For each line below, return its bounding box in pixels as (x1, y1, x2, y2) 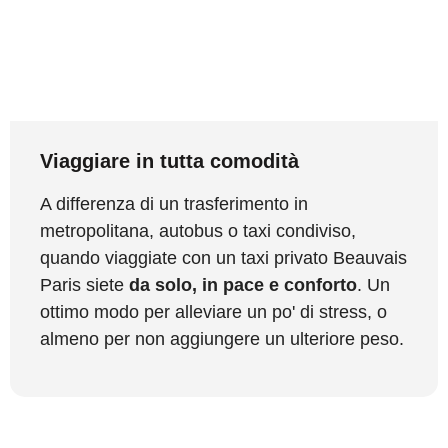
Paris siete (40, 274, 129, 295)
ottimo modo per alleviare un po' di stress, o (40, 301, 387, 322)
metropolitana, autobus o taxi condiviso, (40, 220, 356, 241)
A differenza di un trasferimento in (40, 193, 308, 214)
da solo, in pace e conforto (129, 274, 357, 295)
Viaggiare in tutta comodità (40, 149, 299, 172)
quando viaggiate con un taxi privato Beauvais (40, 247, 407, 268)
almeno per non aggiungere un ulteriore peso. (40, 328, 404, 349)
